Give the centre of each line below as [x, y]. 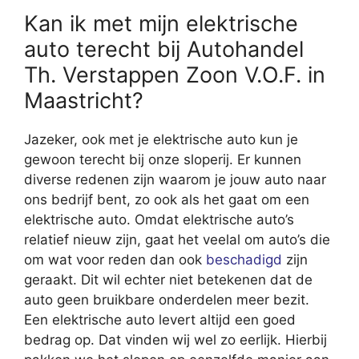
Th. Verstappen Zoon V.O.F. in [175, 75]
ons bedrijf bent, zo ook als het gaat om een [167, 199]
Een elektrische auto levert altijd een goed [160, 319]
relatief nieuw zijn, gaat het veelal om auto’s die [177, 239]
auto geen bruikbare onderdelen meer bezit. [167, 299]
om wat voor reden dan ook [115, 259]
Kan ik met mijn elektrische [161, 23]
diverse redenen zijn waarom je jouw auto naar [175, 179]
